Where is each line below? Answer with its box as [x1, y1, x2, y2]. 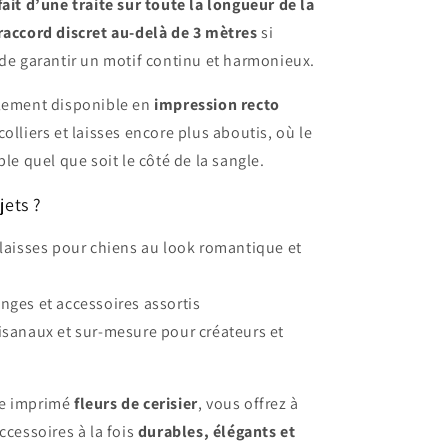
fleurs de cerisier [74, 393, 198, 414]
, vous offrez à [197, 393, 299, 414]
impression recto [154, 94, 280, 115]
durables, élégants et [137, 421, 296, 442]
